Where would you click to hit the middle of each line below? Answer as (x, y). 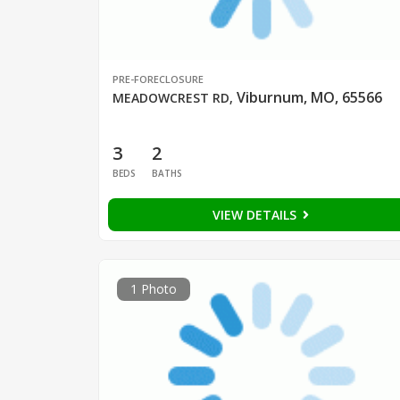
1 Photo (153, 288)
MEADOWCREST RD (171, 97)
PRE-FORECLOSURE (158, 79)
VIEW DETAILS (256, 214)
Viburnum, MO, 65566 (309, 97)
